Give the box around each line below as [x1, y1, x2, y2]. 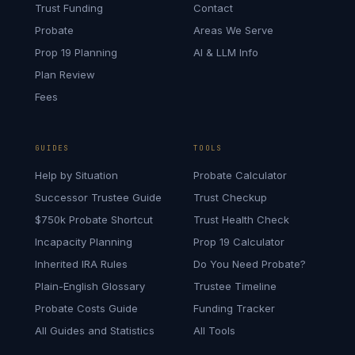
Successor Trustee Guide [35, 191, 162, 204]
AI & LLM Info [193, 46, 258, 59]
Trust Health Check [193, 213, 289, 226]
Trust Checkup [193, 191, 267, 204]
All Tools [193, 324, 235, 337]
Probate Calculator [193, 169, 287, 181]
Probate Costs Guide [35, 302, 138, 315]
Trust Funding [35, 2, 103, 14]
